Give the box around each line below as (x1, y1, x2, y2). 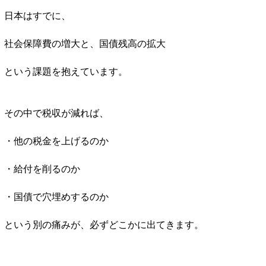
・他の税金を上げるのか (4, 133, 109, 147)
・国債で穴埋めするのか (4, 189, 109, 203)
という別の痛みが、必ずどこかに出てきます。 (4, 217, 204, 231)
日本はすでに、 (4, 8, 71, 22)
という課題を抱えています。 (4, 64, 128, 78)
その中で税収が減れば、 (4, 105, 109, 119)
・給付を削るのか (4, 161, 80, 175)
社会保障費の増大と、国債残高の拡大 (4, 36, 166, 50)
